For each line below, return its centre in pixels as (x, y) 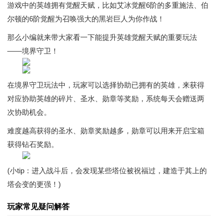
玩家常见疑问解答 (38, 207)
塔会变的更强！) (34, 184)
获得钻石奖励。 (33, 144)
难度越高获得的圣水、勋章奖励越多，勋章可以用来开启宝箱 (106, 131)
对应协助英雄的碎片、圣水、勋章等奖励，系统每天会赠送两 (106, 99)
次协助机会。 (29, 112)
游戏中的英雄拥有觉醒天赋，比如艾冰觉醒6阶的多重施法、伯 (108, 5)
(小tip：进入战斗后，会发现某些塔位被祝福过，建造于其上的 (107, 171)
